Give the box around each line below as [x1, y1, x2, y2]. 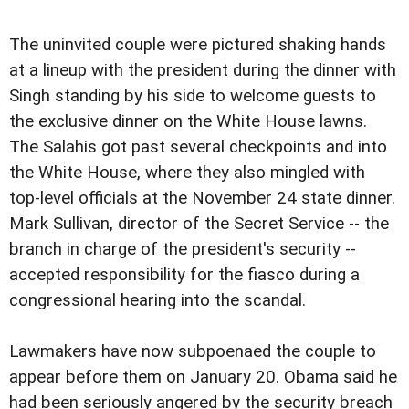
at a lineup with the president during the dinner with [9, 60, 396, 80]
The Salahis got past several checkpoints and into [9, 137, 387, 157]
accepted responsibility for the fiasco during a [9, 265, 360, 285]
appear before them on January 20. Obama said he [9, 367, 397, 387]
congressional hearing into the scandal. [9, 290, 306, 310]
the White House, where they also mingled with [9, 163, 365, 183]
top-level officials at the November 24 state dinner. [9, 188, 395, 208]
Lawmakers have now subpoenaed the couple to [9, 341, 376, 362]
